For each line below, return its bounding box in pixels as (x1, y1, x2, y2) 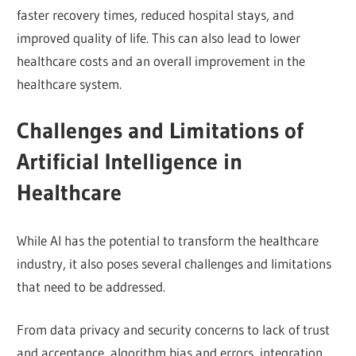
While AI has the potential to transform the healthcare (17, 231, 319, 249)
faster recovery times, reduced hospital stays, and (17, 6, 295, 23)
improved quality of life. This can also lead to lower (17, 29, 301, 46)
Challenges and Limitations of (17, 117, 304, 145)
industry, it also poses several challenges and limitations (17, 254, 332, 272)
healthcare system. (17, 75, 122, 92)
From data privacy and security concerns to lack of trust (17, 321, 331, 339)
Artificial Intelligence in (17, 148, 243, 176)
